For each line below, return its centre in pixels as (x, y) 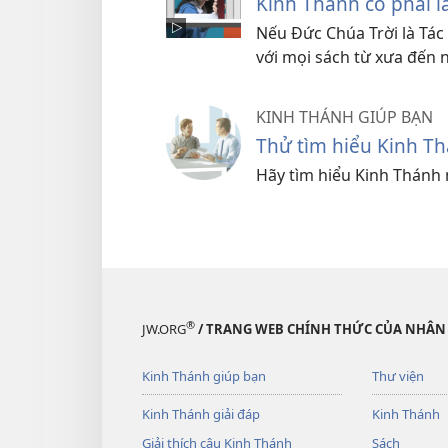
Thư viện (397, 376)
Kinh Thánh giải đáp (201, 414)
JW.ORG (164, 329)
